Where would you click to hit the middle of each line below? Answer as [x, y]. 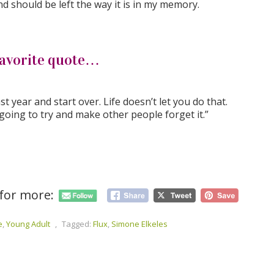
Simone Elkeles [139, 224]
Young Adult [28, 224]
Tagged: [76, 224]
